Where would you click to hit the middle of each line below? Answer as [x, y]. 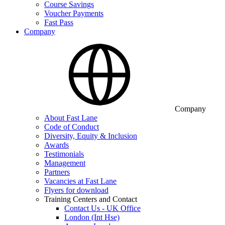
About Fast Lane [71, 118]
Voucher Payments [74, 13]
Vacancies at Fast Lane [80, 181]
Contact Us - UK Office [102, 208]
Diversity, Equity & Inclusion [91, 136]
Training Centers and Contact [91, 199]
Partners [57, 172]
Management [65, 163]
